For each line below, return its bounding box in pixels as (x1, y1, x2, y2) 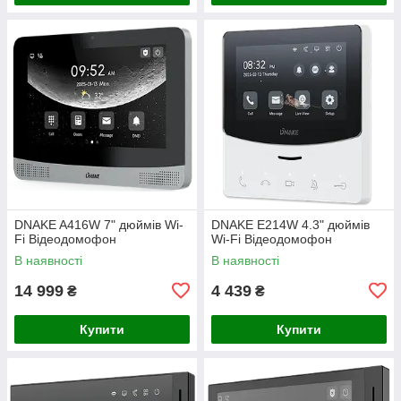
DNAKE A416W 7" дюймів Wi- (14, 217, 183, 232)
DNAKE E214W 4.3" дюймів (211, 217, 370, 232)
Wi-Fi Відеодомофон (211, 231, 332, 246)
